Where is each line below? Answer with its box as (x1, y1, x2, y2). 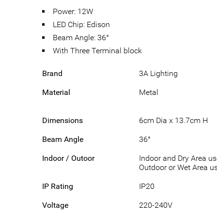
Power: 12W (53, 6, 93, 16)
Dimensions (42, 115, 83, 125)
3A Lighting (139, 68, 178, 78)
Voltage (42, 200, 68, 210)
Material (42, 87, 70, 97)
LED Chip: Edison (53, 19, 110, 29)
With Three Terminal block (53, 46, 142, 55)
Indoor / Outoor (42, 153, 94, 163)
